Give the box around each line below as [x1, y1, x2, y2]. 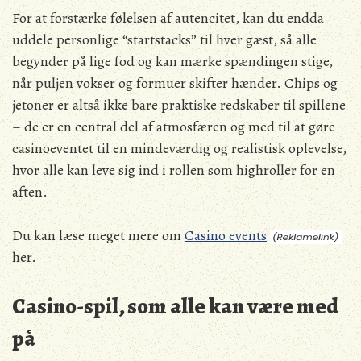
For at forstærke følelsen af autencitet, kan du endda [12, 7, 324, 27]
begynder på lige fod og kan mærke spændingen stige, [12, 51, 333, 71]
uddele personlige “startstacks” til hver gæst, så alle [12, 29, 317, 49]
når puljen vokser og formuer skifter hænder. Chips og [12, 73, 338, 93]
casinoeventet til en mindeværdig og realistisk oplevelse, [12, 138, 346, 158]
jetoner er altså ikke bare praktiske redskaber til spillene [12, 94, 346, 114]
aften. [12, 181, 48, 201]
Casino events [185, 225, 267, 245]
